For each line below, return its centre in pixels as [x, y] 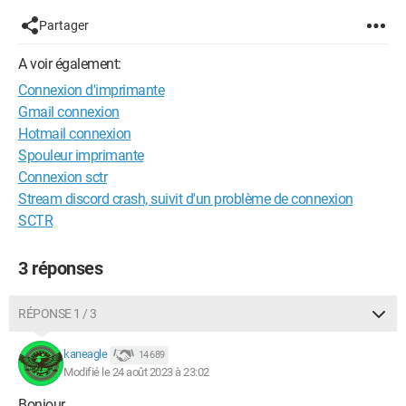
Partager [64, 25]
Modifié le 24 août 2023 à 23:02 [136, 372]
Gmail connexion [69, 112]
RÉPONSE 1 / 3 [58, 314]
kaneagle [85, 354]
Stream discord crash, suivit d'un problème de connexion [186, 199]
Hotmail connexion [75, 134]
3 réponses [60, 268]
